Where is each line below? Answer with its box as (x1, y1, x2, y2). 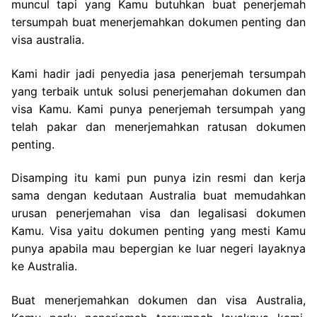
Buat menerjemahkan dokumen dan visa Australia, (11, 293, 306, 308)
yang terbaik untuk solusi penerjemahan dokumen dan (11, 83, 306, 98)
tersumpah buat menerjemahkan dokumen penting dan (11, 15, 306, 30)
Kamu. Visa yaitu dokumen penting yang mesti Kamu (11, 224, 306, 238)
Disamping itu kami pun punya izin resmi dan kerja (11, 171, 306, 185)
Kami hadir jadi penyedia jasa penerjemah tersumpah (11, 66, 306, 81)
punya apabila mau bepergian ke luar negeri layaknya (11, 241, 306, 256)
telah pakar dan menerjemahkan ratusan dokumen (11, 119, 306, 134)
